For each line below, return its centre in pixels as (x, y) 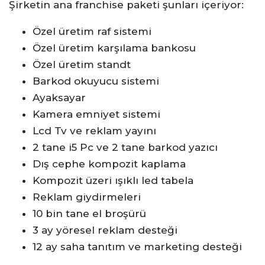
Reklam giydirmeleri (87, 197)
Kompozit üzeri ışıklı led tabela (113, 180)
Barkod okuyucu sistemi (96, 81)
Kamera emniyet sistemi (96, 114)
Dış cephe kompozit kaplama (109, 164)
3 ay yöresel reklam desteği (105, 230)
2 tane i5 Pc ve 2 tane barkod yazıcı (125, 147)
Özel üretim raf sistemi (92, 31)
